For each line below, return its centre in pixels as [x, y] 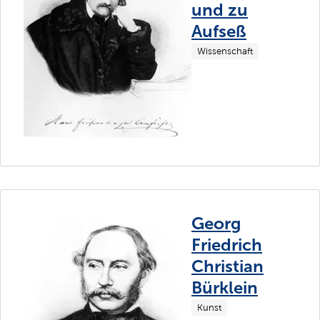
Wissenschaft [225, 51]
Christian [227, 266]
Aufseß [219, 31]
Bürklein [225, 287]
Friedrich [227, 244]
